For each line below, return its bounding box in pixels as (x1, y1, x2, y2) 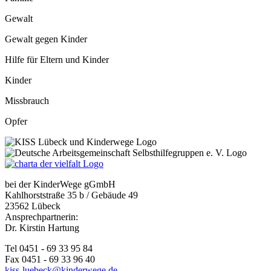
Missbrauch (5, 96, 49, 106)
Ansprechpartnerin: (5, 212, 78, 223)
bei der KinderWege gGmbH (5, 179, 116, 190)
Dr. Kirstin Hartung (5, 223, 79, 233)
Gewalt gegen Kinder (5, 34, 87, 45)
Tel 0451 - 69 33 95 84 (5, 243, 93, 254)
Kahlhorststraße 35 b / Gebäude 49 (5, 190, 138, 201)
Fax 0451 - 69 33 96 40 (5, 254, 95, 265)
